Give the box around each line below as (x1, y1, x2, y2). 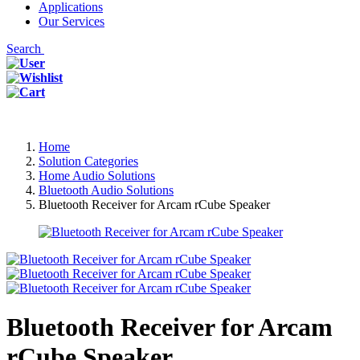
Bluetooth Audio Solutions (39, 183, 174, 197)
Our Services (39, 14, 104, 28)
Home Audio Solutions (39, 169, 155, 182)
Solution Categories (39, 154, 138, 168)
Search (6, 42, 44, 55)
